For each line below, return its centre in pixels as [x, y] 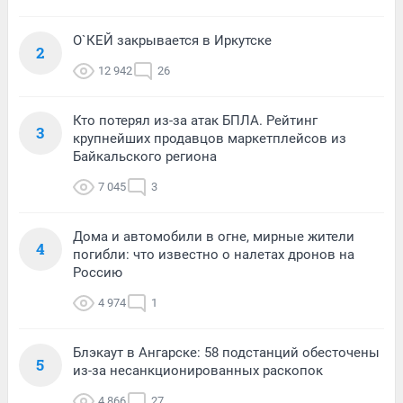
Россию [98, 272]
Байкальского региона [145, 156]
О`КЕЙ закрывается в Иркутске [172, 40]
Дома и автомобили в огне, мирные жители [214, 236]
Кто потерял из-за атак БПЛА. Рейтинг [195, 120]
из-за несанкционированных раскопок [198, 370]
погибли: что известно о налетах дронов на [214, 254]
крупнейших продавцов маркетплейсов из [210, 138]
